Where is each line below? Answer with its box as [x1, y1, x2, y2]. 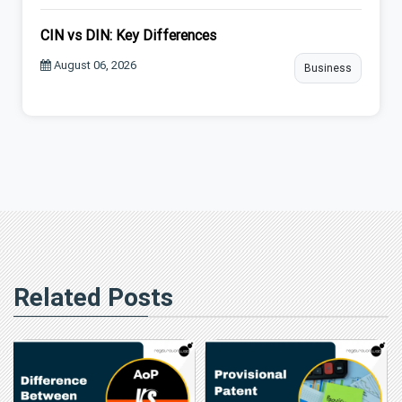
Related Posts [13, 281, 173, 312]
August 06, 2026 [51, 57, 136, 73]
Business [304, 60, 352, 74]
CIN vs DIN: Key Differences [40, 25, 216, 44]
